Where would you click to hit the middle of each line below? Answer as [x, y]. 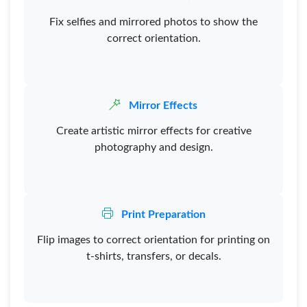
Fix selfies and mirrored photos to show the [153, 22]
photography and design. [153, 147]
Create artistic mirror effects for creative [153, 131]
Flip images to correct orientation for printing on [153, 240]
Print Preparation [162, 214]
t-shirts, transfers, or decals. [153, 256]
